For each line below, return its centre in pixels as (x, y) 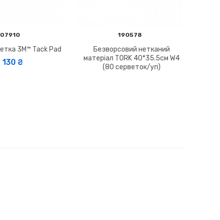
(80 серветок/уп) (132, 67)
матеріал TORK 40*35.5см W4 (132, 58)
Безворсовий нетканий (132, 49)
